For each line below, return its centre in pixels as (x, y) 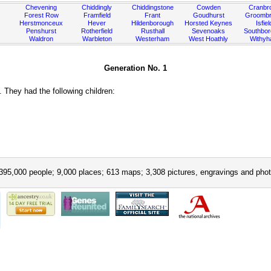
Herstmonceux (41, 23)
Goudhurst (208, 15)
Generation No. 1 (135, 68)
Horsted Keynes (209, 23)
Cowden (208, 7)
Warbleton (97, 39)
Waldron (41, 39)
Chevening (41, 7)
